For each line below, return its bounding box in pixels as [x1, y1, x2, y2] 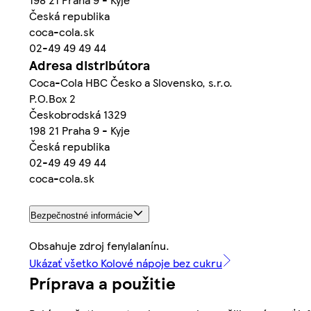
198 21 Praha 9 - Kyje [29, 122, 130, 139]
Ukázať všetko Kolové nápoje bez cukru [29, 255, 222, 271]
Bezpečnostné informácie [31, 210, 133, 221]
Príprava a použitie [29, 271, 176, 295]
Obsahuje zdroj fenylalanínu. [29, 237, 169, 254]
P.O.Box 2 [29, 90, 76, 107]
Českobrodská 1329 [29, 106, 126, 123]
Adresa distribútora [29, 56, 150, 75]
